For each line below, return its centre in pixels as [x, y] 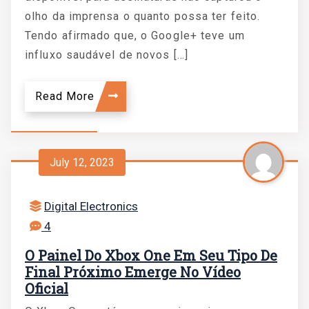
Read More [67, 96]
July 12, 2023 [82, 162]
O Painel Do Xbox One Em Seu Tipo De [151, 255]
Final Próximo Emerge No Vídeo [133, 272]
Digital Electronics [91, 206]
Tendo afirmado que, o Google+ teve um [135, 36]
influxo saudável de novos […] [107, 55]
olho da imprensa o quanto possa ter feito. [143, 16]
